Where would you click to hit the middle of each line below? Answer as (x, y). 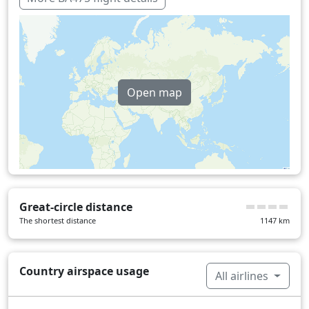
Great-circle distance (76, 207)
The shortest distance (58, 221)
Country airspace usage (84, 271)
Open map (154, 92)
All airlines (243, 276)
